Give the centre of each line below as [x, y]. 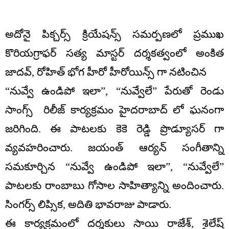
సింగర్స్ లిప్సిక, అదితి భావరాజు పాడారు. [88, 205]
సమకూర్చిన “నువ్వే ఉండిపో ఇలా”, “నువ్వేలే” [114, 167]
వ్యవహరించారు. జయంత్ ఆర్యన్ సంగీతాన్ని [114, 148]
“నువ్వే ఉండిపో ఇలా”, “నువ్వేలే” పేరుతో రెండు [114, 91]
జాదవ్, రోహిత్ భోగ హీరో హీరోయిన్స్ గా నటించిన [106, 72]
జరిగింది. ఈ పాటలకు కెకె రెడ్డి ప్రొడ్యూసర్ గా [114, 129]
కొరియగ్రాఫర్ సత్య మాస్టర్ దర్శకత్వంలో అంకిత [114, 53]
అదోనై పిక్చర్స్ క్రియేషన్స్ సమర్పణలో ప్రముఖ [114, 35]
